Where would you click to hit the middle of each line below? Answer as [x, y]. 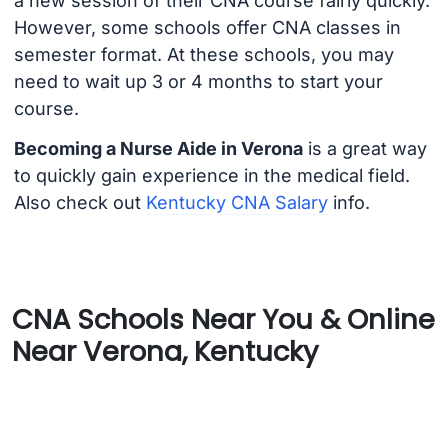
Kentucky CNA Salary [236, 203]
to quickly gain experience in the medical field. [211, 176]
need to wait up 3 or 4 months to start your [198, 81]
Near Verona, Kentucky [165, 351]
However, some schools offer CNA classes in [207, 27]
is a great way [364, 149]
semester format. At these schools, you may [203, 54]
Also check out [79, 203]
